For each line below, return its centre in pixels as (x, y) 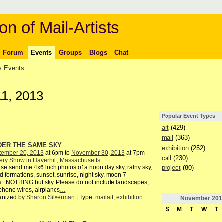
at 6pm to (57, 153)
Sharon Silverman (50, 197)
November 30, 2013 (98, 153)
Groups (70, 52)
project (171, 168)
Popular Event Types (188, 116)
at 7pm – (137, 153)
